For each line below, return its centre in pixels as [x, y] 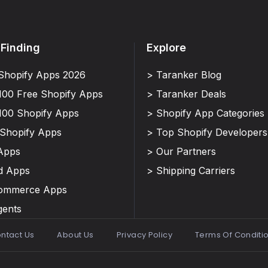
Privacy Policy [144, 235]
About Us [75, 235]
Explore [166, 48]
